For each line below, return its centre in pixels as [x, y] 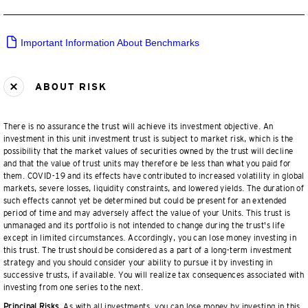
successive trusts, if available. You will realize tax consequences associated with [154, 275]
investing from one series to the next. [74, 287]
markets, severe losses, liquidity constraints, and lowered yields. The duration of [154, 188]
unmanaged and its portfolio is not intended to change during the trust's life [144, 225]
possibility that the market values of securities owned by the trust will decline [148, 151]
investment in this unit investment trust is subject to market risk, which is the [148, 139]
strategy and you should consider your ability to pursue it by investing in [138, 263]
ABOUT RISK [69, 87]
